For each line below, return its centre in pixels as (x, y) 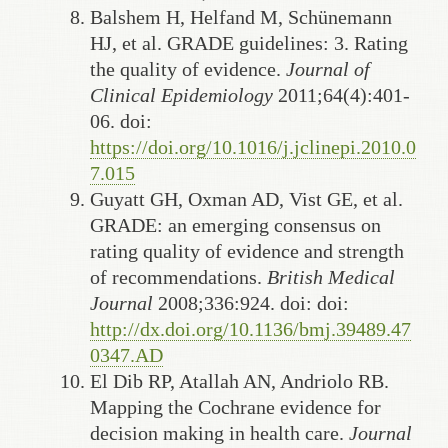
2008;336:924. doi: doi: (251, 302)
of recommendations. (178, 276)
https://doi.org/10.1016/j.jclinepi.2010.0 (253, 146)
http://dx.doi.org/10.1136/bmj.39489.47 (250, 328)
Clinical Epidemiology (181, 94)
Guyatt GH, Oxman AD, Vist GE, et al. (246, 198)
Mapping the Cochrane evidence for (235, 406)
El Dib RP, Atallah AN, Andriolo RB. (239, 380)
